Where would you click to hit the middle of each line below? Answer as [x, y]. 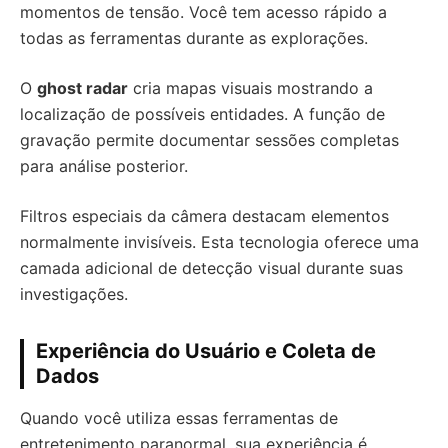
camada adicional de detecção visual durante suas [211, 268]
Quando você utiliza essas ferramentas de [179, 418]
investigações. [74, 294]
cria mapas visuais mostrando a [250, 88]
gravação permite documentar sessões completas [209, 140]
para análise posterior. [104, 166]
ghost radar [82, 88]
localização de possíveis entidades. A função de [202, 114]
